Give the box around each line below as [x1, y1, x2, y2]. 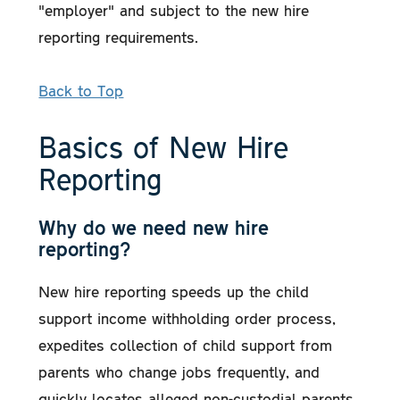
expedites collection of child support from [38, 334, 333, 354]
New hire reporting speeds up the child [38, 280, 310, 301]
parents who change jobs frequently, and [38, 361, 321, 381]
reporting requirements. [38, 26, 199, 46]
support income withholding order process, [38, 307, 337, 328]
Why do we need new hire [38, 214, 270, 239]
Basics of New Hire [38, 127, 289, 164]
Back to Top [38, 79, 124, 100]
